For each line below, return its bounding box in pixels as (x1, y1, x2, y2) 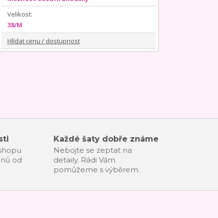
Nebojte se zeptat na (53, 145, 132, 155)
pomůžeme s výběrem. (53, 164, 140, 174)
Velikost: (7, 10, 32, 19)
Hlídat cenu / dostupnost (7, 36, 80, 45)
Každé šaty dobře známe (53, 134, 159, 144)
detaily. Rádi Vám (53, 155, 115, 164)
